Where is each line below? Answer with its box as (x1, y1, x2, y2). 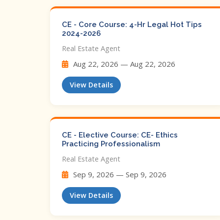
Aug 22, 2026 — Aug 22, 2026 (71, 59, 175, 69)
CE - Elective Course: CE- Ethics (62, 131, 178, 139)
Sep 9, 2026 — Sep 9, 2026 (71, 169, 166, 179)
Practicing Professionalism (62, 139, 160, 148)
